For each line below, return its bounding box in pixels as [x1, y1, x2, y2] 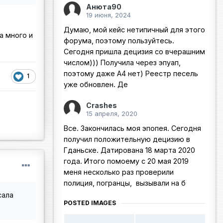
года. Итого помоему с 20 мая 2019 [64, 157, 189, 166]
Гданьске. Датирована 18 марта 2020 [64, 146, 195, 155]
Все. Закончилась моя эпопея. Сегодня [64, 124, 201, 133]
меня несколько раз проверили [64, 168, 174, 177]
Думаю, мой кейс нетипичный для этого [64, 25, 205, 34]
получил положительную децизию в [64, 135, 190, 144]
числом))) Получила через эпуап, [64, 58, 181, 67]
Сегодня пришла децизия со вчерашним [64, 47, 205, 56]
